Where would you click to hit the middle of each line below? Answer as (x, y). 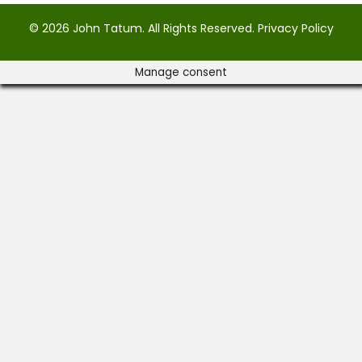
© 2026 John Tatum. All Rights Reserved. (143, 28)
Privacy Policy (295, 28)
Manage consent (181, 72)
